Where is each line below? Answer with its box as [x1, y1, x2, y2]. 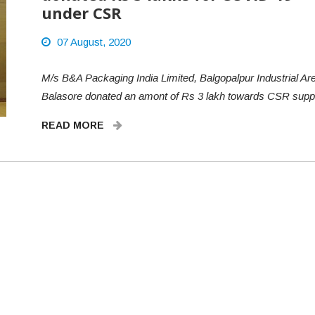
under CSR [41, 2, 122, 23]
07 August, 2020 [57, 36, 131, 48]
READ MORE [41, 120, 107, 131]
